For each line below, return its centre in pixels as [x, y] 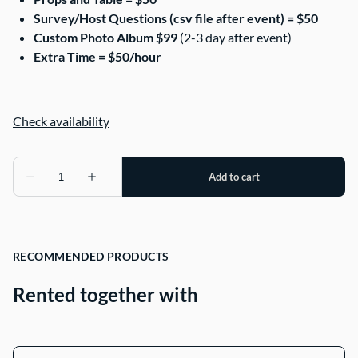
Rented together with [105, 295]
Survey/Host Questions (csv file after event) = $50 [176, 18]
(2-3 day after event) [235, 38]
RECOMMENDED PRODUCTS [91, 257]
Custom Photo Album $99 [105, 38]
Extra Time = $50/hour [97, 57]
